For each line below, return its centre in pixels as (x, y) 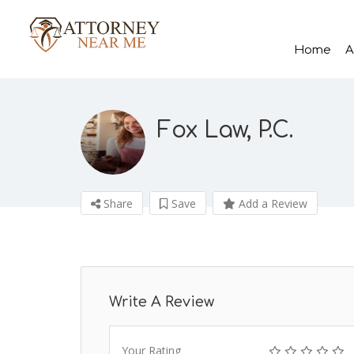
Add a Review (271, 203)
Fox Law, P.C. (225, 130)
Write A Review (162, 302)
